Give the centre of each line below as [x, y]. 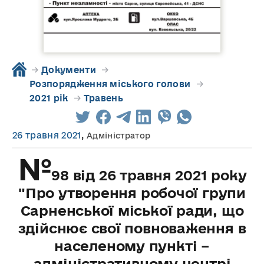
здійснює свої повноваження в [132, 228]
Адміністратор [119, 136]
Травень [103, 98]
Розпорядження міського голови [110, 84]
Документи [68, 70]
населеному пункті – [132, 246]
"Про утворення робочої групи [132, 193]
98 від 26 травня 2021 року [149, 175]
